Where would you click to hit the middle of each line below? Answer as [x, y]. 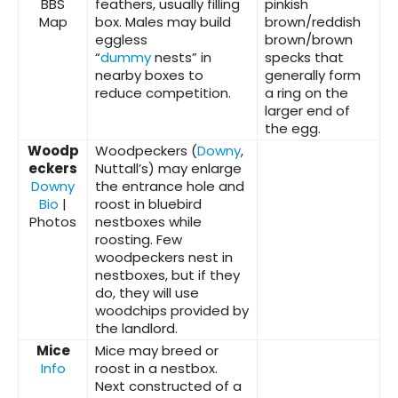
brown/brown [309, 40]
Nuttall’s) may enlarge [168, 169]
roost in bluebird [148, 204]
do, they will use [147, 293]
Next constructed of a [168, 386]
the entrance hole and [170, 187]
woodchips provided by [172, 311]
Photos [53, 222]
